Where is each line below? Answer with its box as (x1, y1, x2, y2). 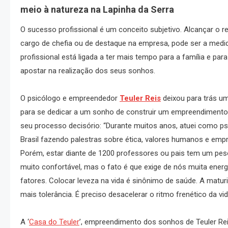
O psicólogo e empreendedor (20, 93, 120, 103)
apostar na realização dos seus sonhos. (20, 66, 155, 75)
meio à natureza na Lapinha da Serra (20, 4, 174, 15)
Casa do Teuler (29, 217, 79, 226)
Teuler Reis (120, 93, 161, 103)
